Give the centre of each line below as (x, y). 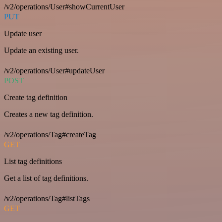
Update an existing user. (41, 50)
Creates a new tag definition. (49, 114)
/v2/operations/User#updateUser (54, 71)
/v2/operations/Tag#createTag (50, 135)
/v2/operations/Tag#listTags (47, 198)
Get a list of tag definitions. (46, 178)
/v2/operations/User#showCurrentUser (64, 7)
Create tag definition (36, 97)
